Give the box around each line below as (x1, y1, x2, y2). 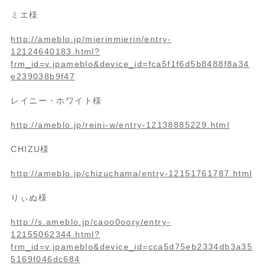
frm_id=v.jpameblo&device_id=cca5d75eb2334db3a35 (11, 242, 253, 251)
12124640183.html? (11, 47, 101, 56)
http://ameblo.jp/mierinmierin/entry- (11, 34, 172, 44)
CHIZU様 (11, 144, 62, 154)
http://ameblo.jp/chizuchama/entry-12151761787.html (11, 169, 253, 178)
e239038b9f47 (11, 72, 76, 81)
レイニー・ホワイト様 (11, 96, 102, 105)
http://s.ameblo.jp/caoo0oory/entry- (11, 217, 171, 227)
